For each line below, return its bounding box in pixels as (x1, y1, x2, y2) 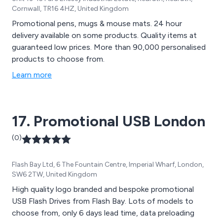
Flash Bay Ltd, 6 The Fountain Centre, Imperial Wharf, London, (12, 160, 204, 169)
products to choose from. (12, 54, 105, 64)
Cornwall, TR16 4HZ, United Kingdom (12, 4, 129, 13)
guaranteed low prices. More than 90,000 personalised (12, 42, 206, 52)
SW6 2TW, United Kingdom (12, 170, 97, 179)
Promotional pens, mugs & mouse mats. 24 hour (12, 19, 182, 29)
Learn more (12, 70, 52, 80)
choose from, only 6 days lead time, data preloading (12, 208, 194, 218)
